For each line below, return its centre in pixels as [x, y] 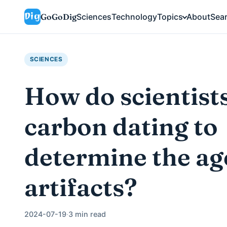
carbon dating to [121, 126]
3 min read [87, 214]
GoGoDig [59, 16]
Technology [134, 16]
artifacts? [81, 187]
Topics [170, 16]
